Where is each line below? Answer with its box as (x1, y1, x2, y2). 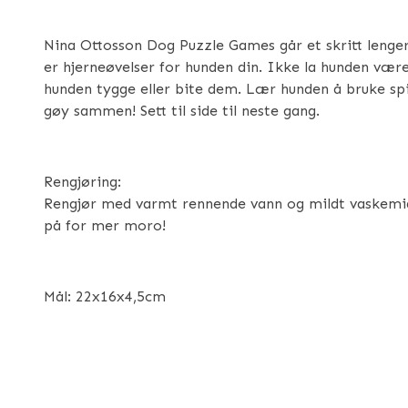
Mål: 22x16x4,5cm (44, 288, 166, 305)
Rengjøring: (44, 173, 121, 190)
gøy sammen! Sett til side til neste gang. (44, 102, 320, 119)
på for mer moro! (44, 217, 166, 234)
